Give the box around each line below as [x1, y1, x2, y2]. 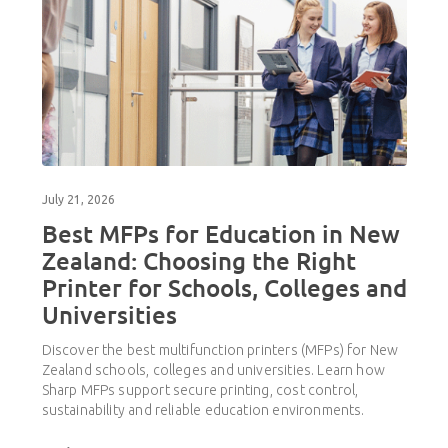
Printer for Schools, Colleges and [41, 272, 407, 304]
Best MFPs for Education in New [41, 218, 400, 250]
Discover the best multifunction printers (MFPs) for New [41, 342, 399, 359]
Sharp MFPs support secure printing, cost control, [41, 382, 359, 399]
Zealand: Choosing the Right [41, 245, 356, 277]
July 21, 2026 [41, 193, 115, 207]
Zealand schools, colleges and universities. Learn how [41, 362, 386, 379]
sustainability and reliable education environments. [41, 402, 365, 419]
